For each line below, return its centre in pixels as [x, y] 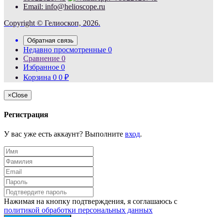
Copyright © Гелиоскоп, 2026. [52, 23]
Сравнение [41, 58]
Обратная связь [50, 40]
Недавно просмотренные [65, 49]
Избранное [41, 67]
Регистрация [26, 115]
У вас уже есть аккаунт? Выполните [64, 134]
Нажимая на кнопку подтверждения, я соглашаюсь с [91, 201]
